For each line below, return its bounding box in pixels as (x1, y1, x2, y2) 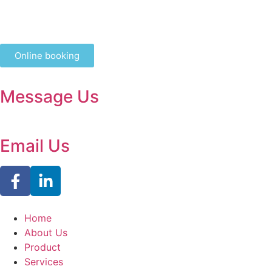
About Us (24, 226, 67, 239)
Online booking (15, 50, 80, 61)
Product (24, 241, 61, 253)
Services (24, 256, 63, 268)
